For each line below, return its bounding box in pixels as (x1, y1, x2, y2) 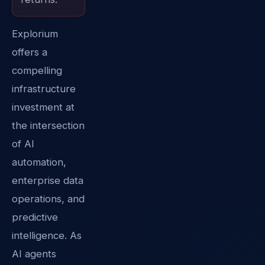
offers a (12, 46, 47, 58)
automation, (12, 156, 66, 168)
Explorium (12, 27, 58, 40)
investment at (12, 101, 75, 113)
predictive (12, 211, 58, 223)
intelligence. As (12, 229, 82, 241)
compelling (12, 64, 62, 76)
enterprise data (12, 174, 83, 186)
